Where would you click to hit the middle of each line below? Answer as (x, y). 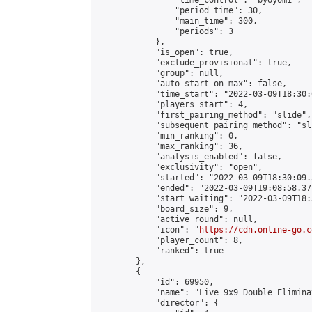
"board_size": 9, (165, 209)
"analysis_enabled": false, (189, 157)
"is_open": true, (165, 52)
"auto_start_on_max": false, (192, 84)
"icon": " (148, 230)
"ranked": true (160, 251)
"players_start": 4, (172, 104)
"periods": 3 (165, 31)
